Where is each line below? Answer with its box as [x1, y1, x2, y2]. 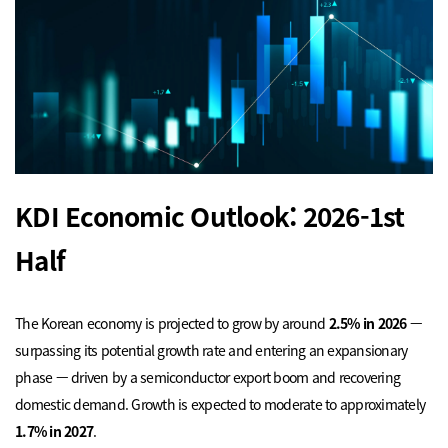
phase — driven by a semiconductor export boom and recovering [15, 367, 401, 388]
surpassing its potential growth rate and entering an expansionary [15, 340, 408, 361]
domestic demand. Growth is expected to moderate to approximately [15, 394, 426, 415]
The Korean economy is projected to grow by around [15, 313, 329, 334]
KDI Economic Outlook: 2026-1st [15, 197, 405, 235]
